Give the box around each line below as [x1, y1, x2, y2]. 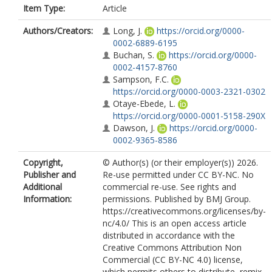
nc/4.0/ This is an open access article [103, 217, 246, 229]
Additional [23, 181, 62, 192]
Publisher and [23, 169, 76, 180]
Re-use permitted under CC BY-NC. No [103, 169, 254, 180]
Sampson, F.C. [113, 73, 169, 85]
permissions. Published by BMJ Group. [103, 193, 251, 205]
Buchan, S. [113, 49, 154, 61]
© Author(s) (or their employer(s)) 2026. [103, 157, 258, 168]
